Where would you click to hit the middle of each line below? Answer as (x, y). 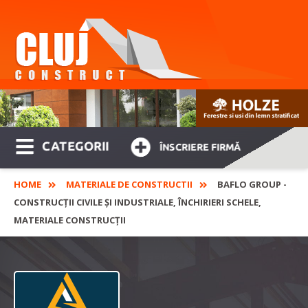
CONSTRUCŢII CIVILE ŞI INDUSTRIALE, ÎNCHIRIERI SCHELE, (137, 202)
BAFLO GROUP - (252, 185)
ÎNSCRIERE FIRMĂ (200, 147)
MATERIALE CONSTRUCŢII (70, 220)
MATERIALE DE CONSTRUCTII (129, 185)
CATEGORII (76, 146)
